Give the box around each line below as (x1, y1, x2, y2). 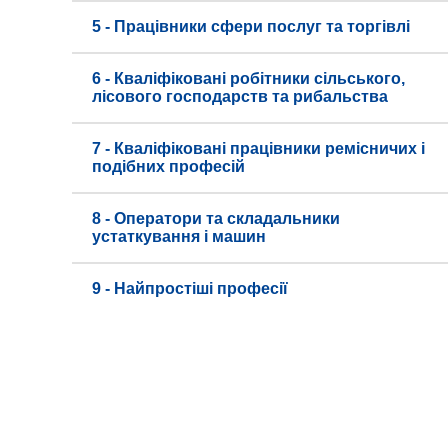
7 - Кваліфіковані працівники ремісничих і (92, 140, 425, 157)
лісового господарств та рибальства (92, 88, 388, 105)
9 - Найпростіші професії (92, 280, 288, 297)
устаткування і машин (92, 228, 266, 245)
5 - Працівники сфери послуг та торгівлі (92, 18, 410, 35)
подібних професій (92, 158, 245, 175)
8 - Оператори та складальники (92, 210, 340, 227)
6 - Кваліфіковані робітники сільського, (92, 70, 405, 87)
